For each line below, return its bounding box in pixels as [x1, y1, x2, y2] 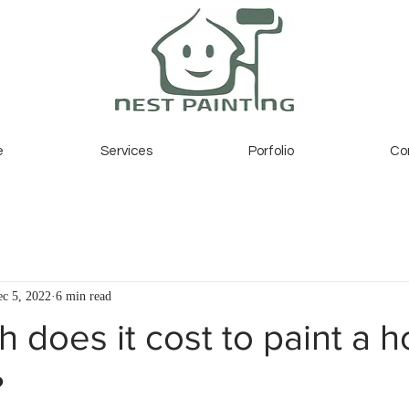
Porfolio [247, 144, 294, 158]
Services [100, 144, 152, 158]
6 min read [56, 284, 111, 309]
